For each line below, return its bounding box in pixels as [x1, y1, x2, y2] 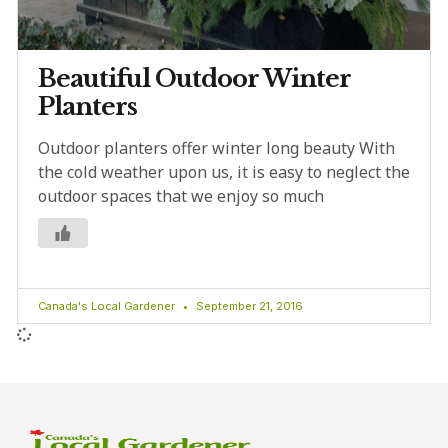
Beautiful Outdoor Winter [38, 63, 351, 93]
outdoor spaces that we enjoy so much [38, 184, 324, 207]
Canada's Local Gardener [38, 298, 178, 313]
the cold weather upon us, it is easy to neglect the [38, 160, 410, 183]
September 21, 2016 [193, 298, 303, 313]
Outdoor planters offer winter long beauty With [38, 136, 395, 159]
